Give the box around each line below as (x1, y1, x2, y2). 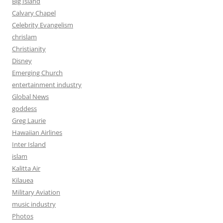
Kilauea (12, 175, 33, 185)
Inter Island (12, 139, 46, 149)
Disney (12, 56, 32, 65)
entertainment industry (12, 80, 82, 89)
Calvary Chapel (12, 8, 56, 17)
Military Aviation (12, 187, 60, 197)
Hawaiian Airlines (12, 127, 62, 137)
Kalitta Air (12, 163, 40, 173)
